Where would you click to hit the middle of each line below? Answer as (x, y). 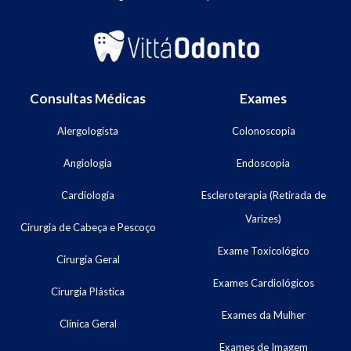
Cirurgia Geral (88, 259)
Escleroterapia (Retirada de (263, 195)
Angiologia (88, 163)
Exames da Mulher (263, 315)
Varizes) (263, 218)
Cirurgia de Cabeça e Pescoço (88, 227)
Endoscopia (263, 163)
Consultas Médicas (88, 98)
